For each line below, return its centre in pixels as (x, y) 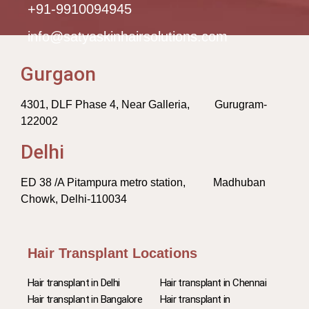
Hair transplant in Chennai (213, 283)
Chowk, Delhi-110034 (74, 199)
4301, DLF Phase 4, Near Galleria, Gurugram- (144, 104)
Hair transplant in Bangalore (85, 300)
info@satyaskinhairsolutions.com (128, 36)
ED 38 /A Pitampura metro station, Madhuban (143, 182)
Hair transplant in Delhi (74, 283)
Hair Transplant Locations (112, 253)
